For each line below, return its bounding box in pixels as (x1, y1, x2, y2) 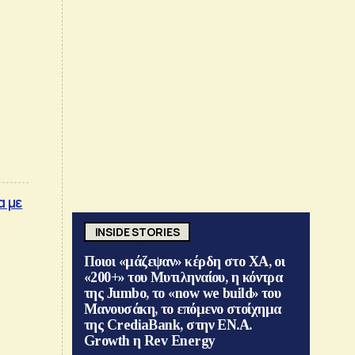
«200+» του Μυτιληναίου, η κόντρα (84, 269, 283, 286)
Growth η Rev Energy (84, 333, 216, 349)
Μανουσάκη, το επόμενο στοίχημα (84, 301, 281, 318)
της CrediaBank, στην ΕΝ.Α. (84, 317, 252, 334)
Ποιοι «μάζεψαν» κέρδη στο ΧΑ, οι (84, 254, 285, 270)
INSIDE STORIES (94, 223, 180, 239)
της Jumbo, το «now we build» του (84, 285, 281, 302)
